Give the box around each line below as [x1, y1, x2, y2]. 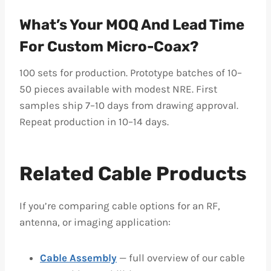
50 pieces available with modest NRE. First [19, 83, 217, 95]
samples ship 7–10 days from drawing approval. [19, 99, 238, 111]
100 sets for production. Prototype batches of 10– [19, 67, 242, 79]
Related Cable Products [19, 162, 247, 185]
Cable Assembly [40, 252, 117, 264]
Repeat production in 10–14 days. [19, 116, 169, 128]
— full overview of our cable [117, 252, 245, 264]
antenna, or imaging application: [19, 216, 171, 228]
